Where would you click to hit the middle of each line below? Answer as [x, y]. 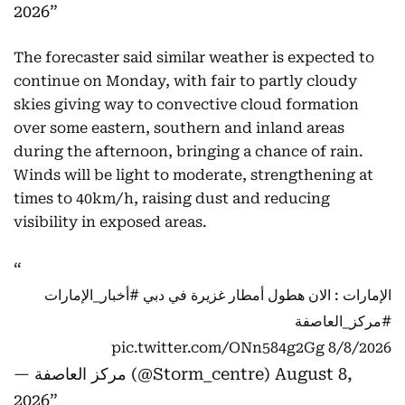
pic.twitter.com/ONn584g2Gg [218, 348]
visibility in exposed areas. [110, 222]
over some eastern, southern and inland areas [179, 128]
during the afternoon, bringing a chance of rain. [188, 151]
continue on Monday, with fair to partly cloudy [185, 81]
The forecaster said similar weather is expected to [194, 57]
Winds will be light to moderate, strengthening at [193, 175]
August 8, [314, 374]
